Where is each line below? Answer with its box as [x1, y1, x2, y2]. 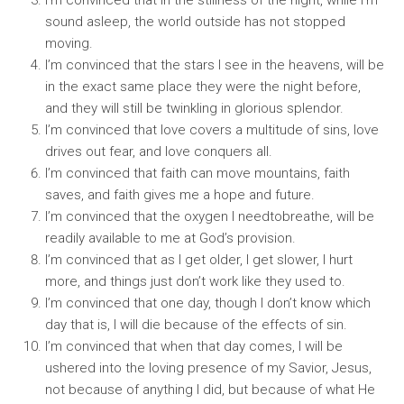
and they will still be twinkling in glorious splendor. [45, 100, 344, 116]
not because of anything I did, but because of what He [45, 381, 375, 398]
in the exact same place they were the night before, [45, 78, 361, 95]
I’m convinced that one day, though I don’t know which [45, 295, 371, 311]
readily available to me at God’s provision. [45, 230, 296, 246]
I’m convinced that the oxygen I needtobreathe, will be [45, 208, 374, 225]
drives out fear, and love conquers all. [45, 143, 272, 160]
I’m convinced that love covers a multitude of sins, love [45, 122, 379, 138]
